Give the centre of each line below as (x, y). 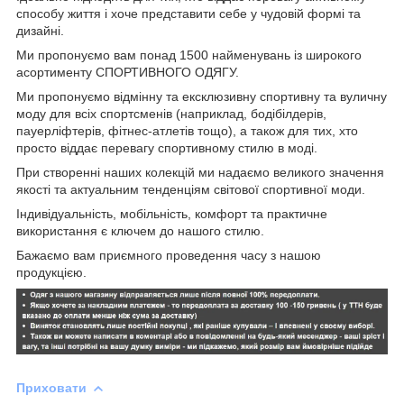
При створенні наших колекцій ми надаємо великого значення (200, 173)
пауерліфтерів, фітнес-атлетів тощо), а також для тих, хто (187, 131)
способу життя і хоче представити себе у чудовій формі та (188, 14)
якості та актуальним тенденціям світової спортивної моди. (191, 190)
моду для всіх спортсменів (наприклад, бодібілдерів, (171, 114)
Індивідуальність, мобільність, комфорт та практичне (172, 214)
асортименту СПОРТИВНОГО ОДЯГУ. (128, 73)
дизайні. (40, 31)
